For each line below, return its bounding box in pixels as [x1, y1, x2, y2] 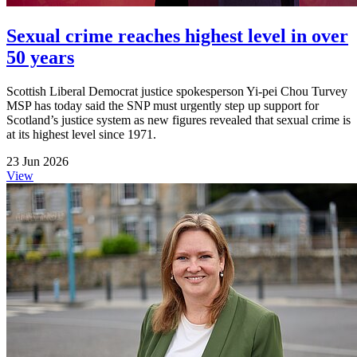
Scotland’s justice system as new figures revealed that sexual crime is [6, 112, 351, 127]
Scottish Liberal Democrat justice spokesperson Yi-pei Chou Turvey [6, 84, 347, 98]
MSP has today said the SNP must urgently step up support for [6, 98, 319, 112]
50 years [6, 46, 74, 68]
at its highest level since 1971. [6, 127, 156, 141]
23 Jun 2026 [6, 154, 69, 168]
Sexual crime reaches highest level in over [6, 25, 348, 46]
